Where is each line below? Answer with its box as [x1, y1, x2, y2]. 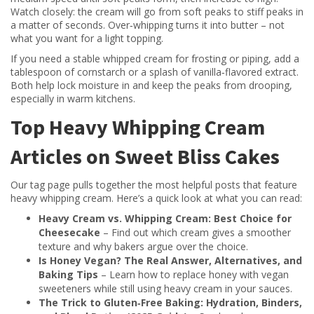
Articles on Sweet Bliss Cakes [11, 143, 280, 170]
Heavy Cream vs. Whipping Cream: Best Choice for [39, 212, 292, 225]
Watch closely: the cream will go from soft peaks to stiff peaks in [11, 5, 303, 18]
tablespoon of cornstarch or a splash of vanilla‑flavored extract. [11, 65, 299, 78]
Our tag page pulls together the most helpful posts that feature [11, 178, 297, 191]
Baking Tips [39, 268, 98, 281]
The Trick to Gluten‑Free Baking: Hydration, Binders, [39, 296, 302, 309]
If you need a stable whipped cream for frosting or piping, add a [11, 52, 299, 65]
